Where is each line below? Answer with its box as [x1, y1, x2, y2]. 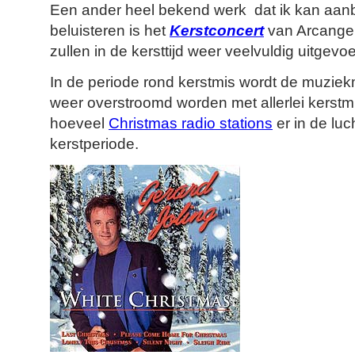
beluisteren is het [50, 22, 170, 40]
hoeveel [50, 115, 109, 132]
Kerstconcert [170, 22, 264, 40]
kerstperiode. [50, 136, 139, 153]
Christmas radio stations [109, 115, 273, 132]
